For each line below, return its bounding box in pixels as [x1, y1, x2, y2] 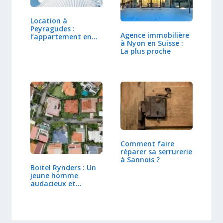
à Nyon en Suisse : [120, 38, 183, 48]
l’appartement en [30, 31, 92, 41]
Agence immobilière [120, 30, 189, 40]
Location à [30, 15, 68, 25]
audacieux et [30, 178, 76, 188]
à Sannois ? [120, 154, 160, 164]
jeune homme [30, 170, 79, 180]
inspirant [30, 186, 63, 196]
